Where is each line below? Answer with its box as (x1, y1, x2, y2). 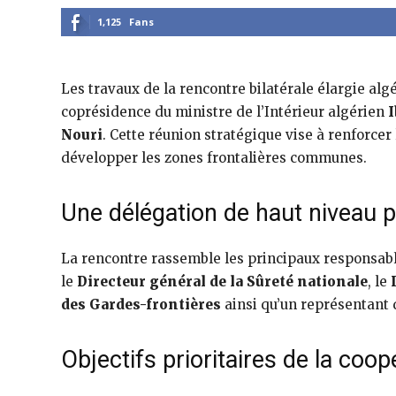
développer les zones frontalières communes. (61, 149, 367, 167)
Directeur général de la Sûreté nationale (77, 273, 368, 291)
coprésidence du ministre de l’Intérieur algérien (61, 103, 388, 121)
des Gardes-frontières (61, 296, 221, 314)
